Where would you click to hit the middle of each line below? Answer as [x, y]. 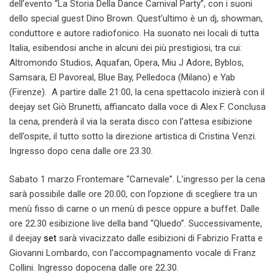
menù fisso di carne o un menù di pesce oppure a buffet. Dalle [134, 209]
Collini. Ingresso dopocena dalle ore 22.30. [94, 268]
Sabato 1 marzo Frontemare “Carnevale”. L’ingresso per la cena [137, 180]
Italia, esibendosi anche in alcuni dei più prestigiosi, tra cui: [126, 48]
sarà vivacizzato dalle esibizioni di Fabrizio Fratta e [160, 238]
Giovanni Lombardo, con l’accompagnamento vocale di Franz [133, 253]
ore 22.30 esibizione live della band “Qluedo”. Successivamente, [136, 224]
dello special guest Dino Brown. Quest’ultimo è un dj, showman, [136, 18]
